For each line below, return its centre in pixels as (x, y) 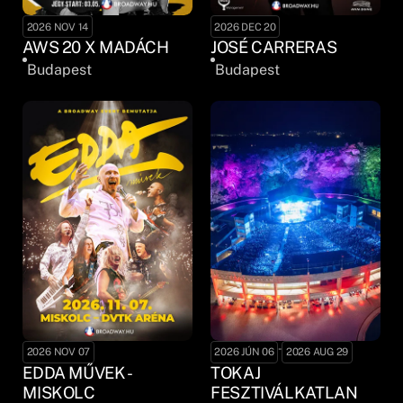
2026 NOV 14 (58, 27)
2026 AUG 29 (317, 352)
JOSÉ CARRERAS (274, 48)
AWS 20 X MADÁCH (96, 48)
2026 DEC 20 (245, 27)
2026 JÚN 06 (244, 352)
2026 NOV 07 (58, 352)
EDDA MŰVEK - (76, 372)
